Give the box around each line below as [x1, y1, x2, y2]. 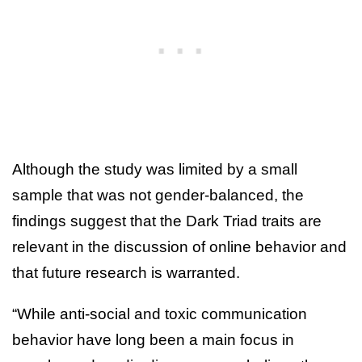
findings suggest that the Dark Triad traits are [12, 212, 322, 229]
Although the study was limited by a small [12, 160, 297, 178]
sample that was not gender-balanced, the [12, 186, 304, 204]
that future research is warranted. [12, 263, 240, 281]
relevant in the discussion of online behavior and [12, 238, 347, 255]
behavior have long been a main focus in [12, 330, 294, 348]
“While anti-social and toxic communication [12, 305, 307, 322]
